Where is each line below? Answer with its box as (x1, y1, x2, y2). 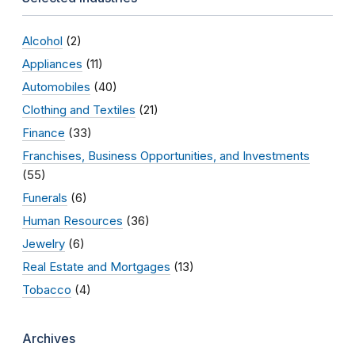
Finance (22, 124, 65, 140)
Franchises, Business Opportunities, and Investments (22, 147, 310, 163)
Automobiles (22, 78, 90, 94)
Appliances (22, 55, 82, 71)
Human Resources (22, 212, 123, 228)
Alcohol (22, 32, 63, 48)
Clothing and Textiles (22, 101, 136, 117)
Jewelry (22, 235, 65, 251)
